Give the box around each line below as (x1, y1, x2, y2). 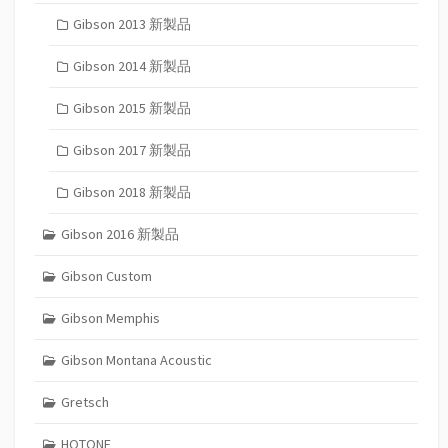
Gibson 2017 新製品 (72, 140, 191, 159)
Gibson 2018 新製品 (72, 182, 191, 201)
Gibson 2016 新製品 (60, 224, 179, 243)
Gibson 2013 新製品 (72, 14, 191, 33)
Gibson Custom (60, 266, 152, 285)
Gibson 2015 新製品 (72, 98, 191, 117)
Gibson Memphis (60, 308, 160, 327)
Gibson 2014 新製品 (72, 56, 191, 75)
